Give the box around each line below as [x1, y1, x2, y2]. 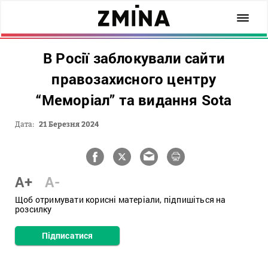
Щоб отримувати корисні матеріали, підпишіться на [15, 194, 226, 205]
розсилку [15, 203, 52, 215]
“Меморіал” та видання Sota [36, 90, 232, 109]
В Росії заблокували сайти [43, 48, 225, 68]
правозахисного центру [51, 69, 217, 89]
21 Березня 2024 [39, 120, 99, 129]
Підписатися [41, 230, 93, 241]
